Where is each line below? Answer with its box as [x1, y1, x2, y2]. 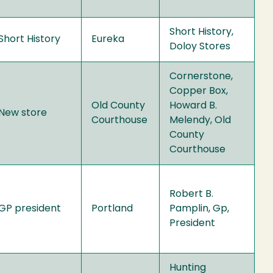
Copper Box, [169, 86, 228, 96]
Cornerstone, [169, 71, 233, 82]
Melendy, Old [169, 115, 231, 126]
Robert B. [169, 189, 213, 199]
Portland [91, 204, 133, 214]
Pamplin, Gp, [169, 204, 229, 214]
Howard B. [169, 101, 217, 111]
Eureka [91, 34, 124, 44]
